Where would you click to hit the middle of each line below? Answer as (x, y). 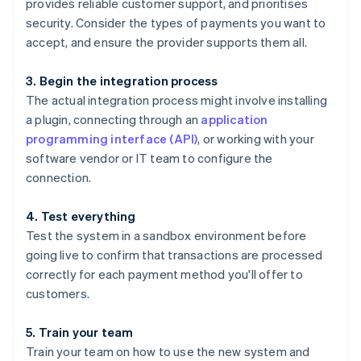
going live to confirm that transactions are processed (174, 255)
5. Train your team (80, 332)
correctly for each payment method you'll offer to (164, 274)
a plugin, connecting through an (114, 120)
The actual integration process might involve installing (177, 100)
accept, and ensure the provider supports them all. (167, 42)
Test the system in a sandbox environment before (166, 236)
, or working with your (256, 139)
